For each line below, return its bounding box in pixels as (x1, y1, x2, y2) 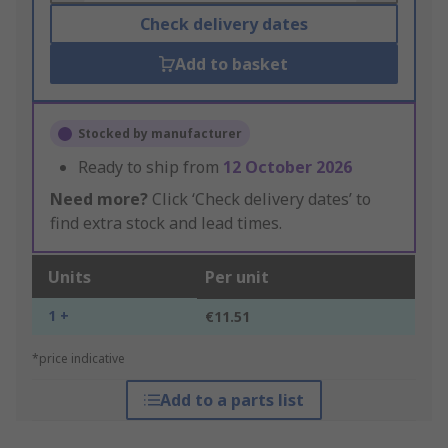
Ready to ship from (78, 156, 223, 179)
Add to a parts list (159, 389, 304, 412)
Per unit (205, 266, 269, 289)
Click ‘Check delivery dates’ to (148, 188, 371, 211)
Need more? (50, 188, 148, 211)
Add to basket (175, 53, 289, 76)
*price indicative (32, 350, 125, 368)
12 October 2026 (223, 156, 352, 179)
